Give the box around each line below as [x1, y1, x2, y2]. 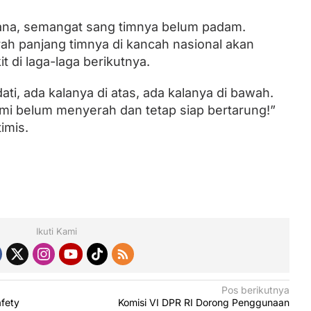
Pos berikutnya [221, 283, 290, 296]
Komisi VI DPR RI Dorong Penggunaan [118, 296, 290, 308]
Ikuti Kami [36, 225, 78, 237]
